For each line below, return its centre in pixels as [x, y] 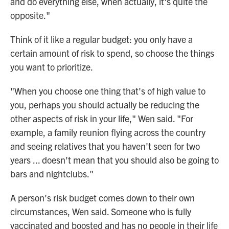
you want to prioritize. [52, 66]
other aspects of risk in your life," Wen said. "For [102, 118]
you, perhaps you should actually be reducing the [105, 104]
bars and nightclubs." [52, 173]
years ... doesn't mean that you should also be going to [114, 159]
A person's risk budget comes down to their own [102, 197]
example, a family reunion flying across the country [108, 132]
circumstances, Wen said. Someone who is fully [101, 211]
